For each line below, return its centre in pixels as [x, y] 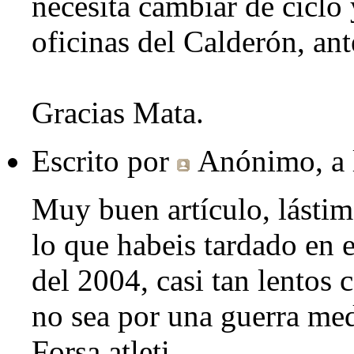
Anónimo [256, 161]
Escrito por [104, 161]
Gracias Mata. [118, 113]
